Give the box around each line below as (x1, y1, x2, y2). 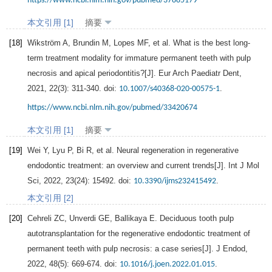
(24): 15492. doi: (74, 176, 134, 186)
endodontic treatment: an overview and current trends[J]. (27, 161, 228, 171)
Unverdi (69, 214, 96, 223)
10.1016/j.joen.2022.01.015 (120, 260, 215, 270)
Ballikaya (115, 214, 147, 223)
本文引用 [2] (27, 193, 73, 203)
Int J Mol (228, 161, 259, 171)
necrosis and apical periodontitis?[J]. (27, 69, 158, 78)
